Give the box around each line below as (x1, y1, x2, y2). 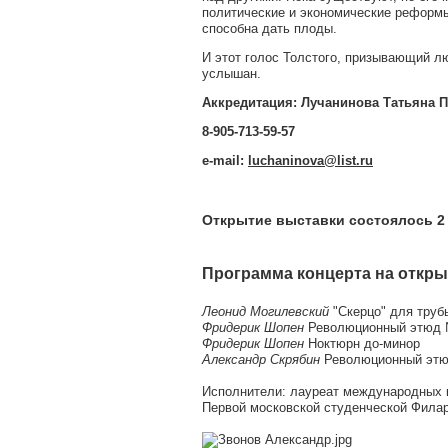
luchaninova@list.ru (248, 152, 373, 168)
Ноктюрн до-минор (308, 335, 420, 351)
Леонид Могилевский (202, 303, 329, 319)
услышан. (202, 65, 261, 81)
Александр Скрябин (202, 351, 320, 367)
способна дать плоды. (202, 20, 337, 36)
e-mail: (202, 152, 248, 168)
